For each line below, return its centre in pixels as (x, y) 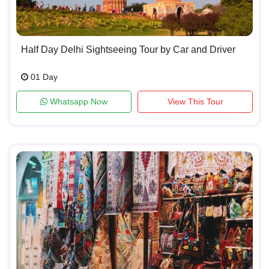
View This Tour (195, 101)
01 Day (43, 77)
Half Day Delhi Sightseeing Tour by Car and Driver (128, 49)
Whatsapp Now (77, 101)
